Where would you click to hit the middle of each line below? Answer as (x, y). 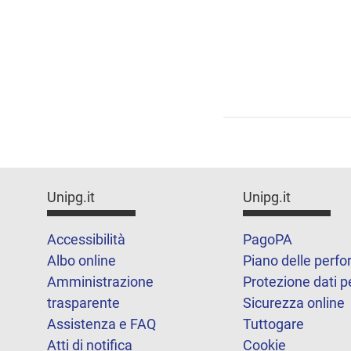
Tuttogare (273, 324)
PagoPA (267, 240)
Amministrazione (100, 282)
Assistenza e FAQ (101, 324)
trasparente (83, 303)
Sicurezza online (293, 303)
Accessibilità (86, 240)
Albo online (81, 261)
